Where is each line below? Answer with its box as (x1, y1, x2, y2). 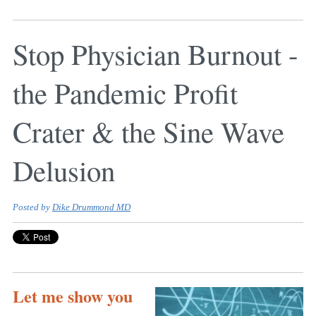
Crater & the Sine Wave (13, 112, 284, 151)
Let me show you (13, 284, 133, 309)
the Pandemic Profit (13, 73, 238, 112)
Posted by (13, 202, 52, 213)
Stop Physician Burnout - (13, 35, 298, 73)
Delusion (13, 151, 115, 190)
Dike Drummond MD (52, 202, 130, 213)
